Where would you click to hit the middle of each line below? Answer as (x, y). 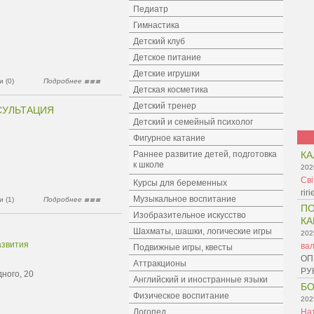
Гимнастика (156, 25)
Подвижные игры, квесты (183, 247)
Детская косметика (171, 90)
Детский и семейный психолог (193, 122)
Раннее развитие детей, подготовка (205, 154)
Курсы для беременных (180, 183)
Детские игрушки (166, 74)
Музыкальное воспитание (185, 199)
